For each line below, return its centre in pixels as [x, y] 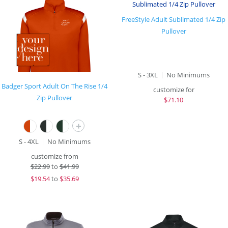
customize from [54, 156]
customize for [174, 90]
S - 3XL [148, 75]
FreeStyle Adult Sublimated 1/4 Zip [174, 19]
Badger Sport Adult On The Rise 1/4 [54, 86]
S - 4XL [28, 141]
